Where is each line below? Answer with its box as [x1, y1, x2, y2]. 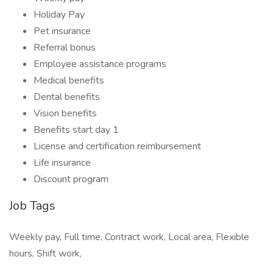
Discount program [34, 172, 108, 186]
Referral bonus [34, 41, 96, 54]
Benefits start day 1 [34, 123, 119, 136]
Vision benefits [34, 107, 97, 120]
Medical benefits [34, 74, 104, 87]
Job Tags [9, 197, 55, 214]
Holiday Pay [34, 8, 85, 21]
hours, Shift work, [9, 247, 82, 260]
